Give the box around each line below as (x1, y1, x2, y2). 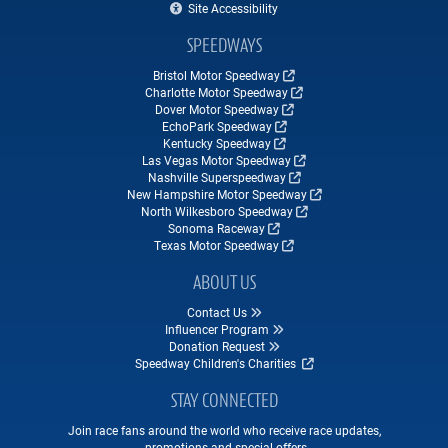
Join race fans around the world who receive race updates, (67, 422, 381, 439)
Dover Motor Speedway (154, 101, 279, 118)
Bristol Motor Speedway (153, 67, 280, 84)
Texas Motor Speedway (154, 237, 279, 254)
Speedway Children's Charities (134, 355, 299, 372)
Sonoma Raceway (168, 220, 265, 237)
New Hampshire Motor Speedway (126, 186, 307, 203)
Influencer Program (164, 321, 269, 338)
